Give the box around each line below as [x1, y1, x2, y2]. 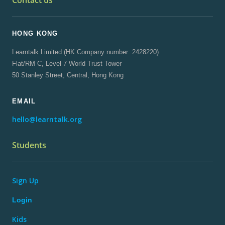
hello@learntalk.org [12, 115, 82, 124]
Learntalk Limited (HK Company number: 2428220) [12, 48, 159, 56]
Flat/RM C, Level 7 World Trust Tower [12, 60, 122, 67]
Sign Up [12, 176, 39, 185]
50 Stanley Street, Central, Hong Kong [12, 71, 124, 79]
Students [12, 140, 46, 151]
